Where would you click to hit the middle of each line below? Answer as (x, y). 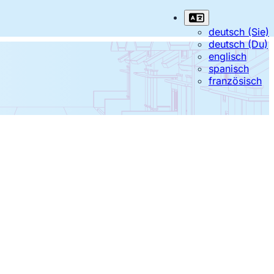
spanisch (228, 68)
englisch (227, 56)
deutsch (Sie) (239, 32)
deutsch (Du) (238, 44)
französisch (235, 81)
